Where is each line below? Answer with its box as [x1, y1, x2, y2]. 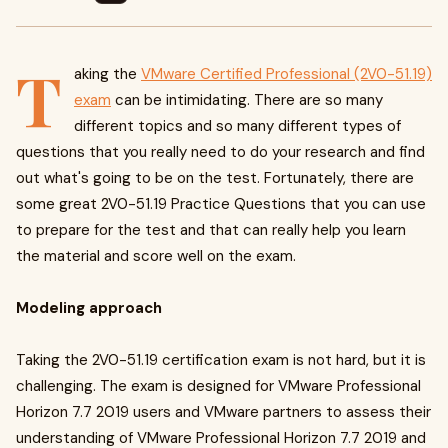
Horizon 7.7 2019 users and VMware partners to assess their [16, 402, 431, 422]
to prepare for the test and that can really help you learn [16, 220, 406, 240]
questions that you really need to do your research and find [16, 142, 425, 162]
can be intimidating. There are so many [111, 90, 383, 110]
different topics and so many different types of [74, 116, 401, 136]
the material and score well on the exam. [16, 246, 296, 266]
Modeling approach [16, 298, 162, 318]
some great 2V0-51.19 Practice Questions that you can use [16, 194, 426, 214]
